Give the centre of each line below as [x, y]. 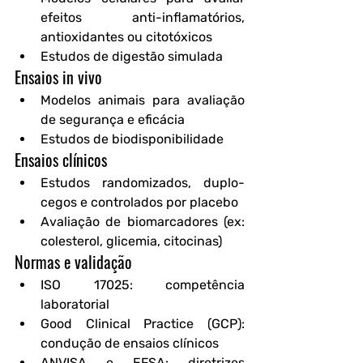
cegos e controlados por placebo [139, 202]
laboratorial [75, 304]
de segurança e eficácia [113, 120]
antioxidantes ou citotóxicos [126, 37]
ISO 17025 [85, 285]
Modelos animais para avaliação [143, 100]
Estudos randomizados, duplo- [143, 183]
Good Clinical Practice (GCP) [141, 324]
